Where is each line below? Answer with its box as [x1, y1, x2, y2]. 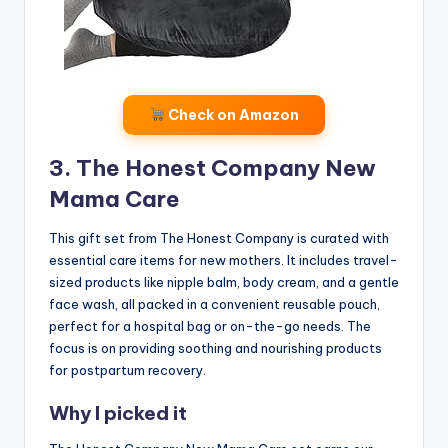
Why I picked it [49, 400, 187, 425]
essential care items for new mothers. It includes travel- [49, 251, 398, 268]
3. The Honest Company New [49, 153, 376, 182]
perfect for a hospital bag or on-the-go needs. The [49, 317, 371, 334]
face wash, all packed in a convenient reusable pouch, [49, 295, 380, 312]
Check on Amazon [164, 105, 299, 124]
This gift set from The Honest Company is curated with [49, 229, 389, 246]
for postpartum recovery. [49, 361, 206, 378]
